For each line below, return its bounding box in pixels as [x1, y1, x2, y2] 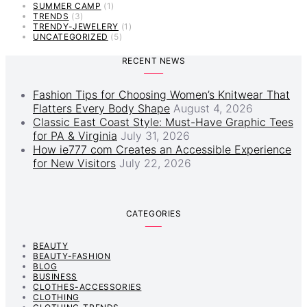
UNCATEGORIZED [33, 31, 108, 42]
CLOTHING [33, 291, 79, 302]
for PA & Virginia [33, 128, 117, 143]
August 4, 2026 [173, 101, 253, 115]
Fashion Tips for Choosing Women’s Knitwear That [33, 87, 290, 101]
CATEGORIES [125, 208, 182, 219]
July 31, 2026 [121, 128, 190, 143]
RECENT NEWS [121, 55, 186, 66]
